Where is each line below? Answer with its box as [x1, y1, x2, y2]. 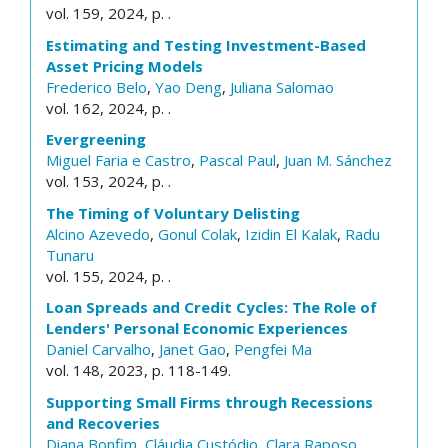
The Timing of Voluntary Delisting [46, 202, 300, 223]
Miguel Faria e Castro [46, 150, 191, 170]
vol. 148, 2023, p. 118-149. [46, 360, 231, 380]
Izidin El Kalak [245, 223, 337, 244]
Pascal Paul [199, 150, 276, 170]
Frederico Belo [46, 76, 147, 97]
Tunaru [46, 244, 94, 265]
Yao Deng [155, 76, 222, 97]
